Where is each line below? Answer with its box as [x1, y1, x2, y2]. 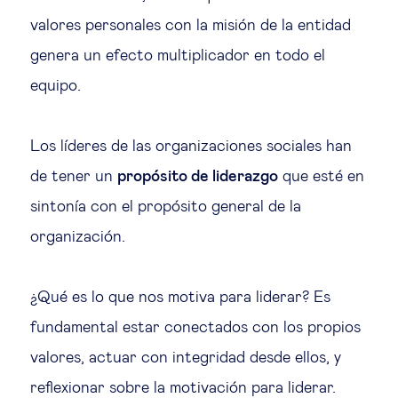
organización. [30, 228, 125, 245]
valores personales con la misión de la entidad [30, 17, 351, 34]
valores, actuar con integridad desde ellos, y [30, 349, 341, 366]
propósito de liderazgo [117, 168, 278, 185]
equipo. [30, 77, 81, 94]
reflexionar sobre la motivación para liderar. [30, 379, 336, 396]
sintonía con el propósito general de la [30, 198, 301, 215]
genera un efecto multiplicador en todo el [30, 47, 325, 64]
